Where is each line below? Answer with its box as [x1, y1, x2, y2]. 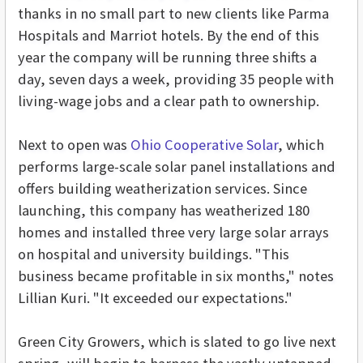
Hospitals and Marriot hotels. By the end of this [18, 26, 319, 45]
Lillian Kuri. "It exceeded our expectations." [18, 288, 293, 308]
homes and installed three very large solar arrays [18, 223, 329, 242]
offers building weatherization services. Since [18, 179, 307, 199]
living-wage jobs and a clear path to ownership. [18, 92, 319, 111]
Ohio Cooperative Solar [130, 135, 278, 155]
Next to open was [18, 135, 130, 155]
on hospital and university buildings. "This [18, 245, 289, 264]
